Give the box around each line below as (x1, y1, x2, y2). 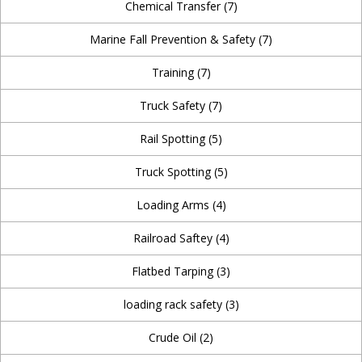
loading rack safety (123, 297, 225, 312)
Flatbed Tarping (132, 263, 217, 279)
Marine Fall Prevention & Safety (90, 32, 259, 47)
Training (151, 65, 197, 80)
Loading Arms (136, 197, 213, 213)
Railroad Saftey (133, 230, 216, 246)
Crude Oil (149, 330, 200, 345)
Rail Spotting (140, 131, 208, 146)
